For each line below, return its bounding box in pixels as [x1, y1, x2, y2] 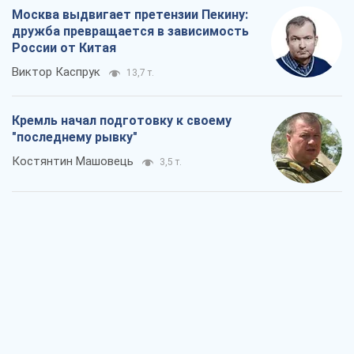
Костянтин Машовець [12, 154, 134, 169]
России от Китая [12, 40, 116, 56]
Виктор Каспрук [12, 65, 100, 80]
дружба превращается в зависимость [12, 24, 249, 40]
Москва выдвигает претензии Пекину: [12, 7, 248, 23]
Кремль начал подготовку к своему [12, 113, 232, 129]
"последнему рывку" [12, 130, 137, 145]
